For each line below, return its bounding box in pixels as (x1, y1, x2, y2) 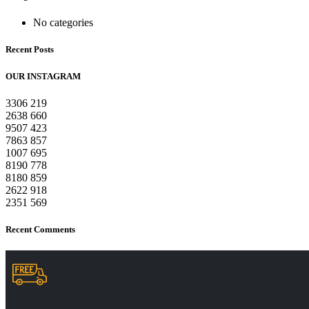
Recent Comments (6, 223, 75, 235)
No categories (33, 17, 93, 29)
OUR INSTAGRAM (6, 70, 81, 81)
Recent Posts (6, 44, 54, 55)
